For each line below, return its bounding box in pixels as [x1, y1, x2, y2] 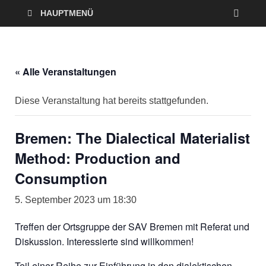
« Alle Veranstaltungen [15, 65, 116, 78]
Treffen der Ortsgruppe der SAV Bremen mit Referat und [15, 220, 249, 233]
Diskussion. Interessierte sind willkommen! [15, 235, 194, 248]
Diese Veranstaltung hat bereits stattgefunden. [15, 96, 208, 106]
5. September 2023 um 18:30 [15, 195, 137, 205]
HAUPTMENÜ [40, 8, 93, 18]
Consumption [15, 168, 107, 188]
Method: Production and [15, 148, 180, 168]
